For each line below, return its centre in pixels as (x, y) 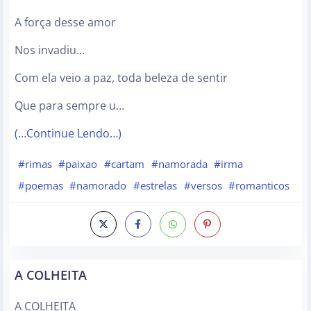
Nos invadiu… (50, 50)
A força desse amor (65, 22)
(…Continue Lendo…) (68, 133)
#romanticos (259, 186)
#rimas (35, 163)
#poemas (40, 186)
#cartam (124, 163)
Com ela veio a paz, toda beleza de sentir (121, 77)
